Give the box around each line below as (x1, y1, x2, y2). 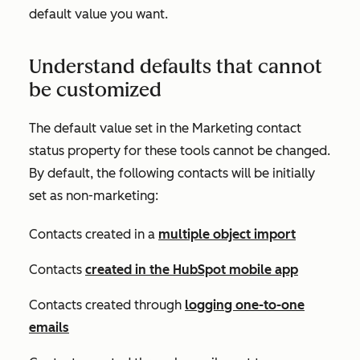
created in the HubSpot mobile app (85, 262, 298, 277)
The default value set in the (29, 121, 192, 136)
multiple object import (158, 227, 296, 242)
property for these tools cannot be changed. (64, 143, 330, 158)
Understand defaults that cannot (29, 55, 322, 78)
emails (29, 320, 69, 335)
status (29, 143, 64, 158)
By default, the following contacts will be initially (29, 166, 315, 181)
